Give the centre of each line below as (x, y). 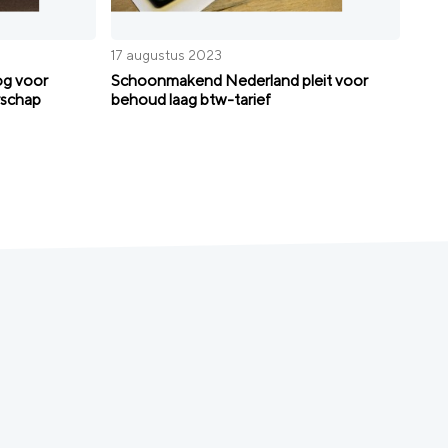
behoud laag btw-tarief (191, 99)
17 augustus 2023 (167, 54)
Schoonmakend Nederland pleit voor (240, 80)
